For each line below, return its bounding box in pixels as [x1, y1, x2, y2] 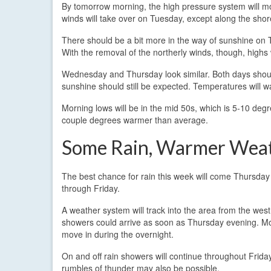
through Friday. [62, 181, 120, 194]
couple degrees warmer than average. [62, 113, 208, 126]
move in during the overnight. [62, 227, 174, 240]
